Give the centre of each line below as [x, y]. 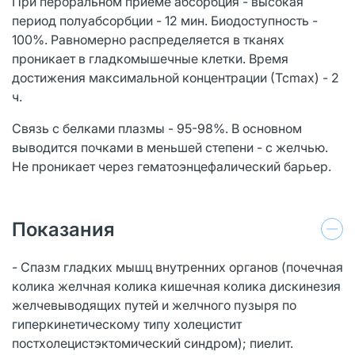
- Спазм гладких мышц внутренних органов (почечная [177, 267]
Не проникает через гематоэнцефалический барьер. [172, 166]
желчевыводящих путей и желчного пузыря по [154, 305]
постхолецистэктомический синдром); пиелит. [153, 343]
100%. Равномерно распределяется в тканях [148, 39]
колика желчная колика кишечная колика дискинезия [176, 286]
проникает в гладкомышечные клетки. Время [150, 58]
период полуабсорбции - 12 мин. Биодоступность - [165, 20]
